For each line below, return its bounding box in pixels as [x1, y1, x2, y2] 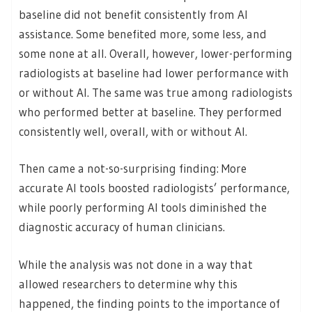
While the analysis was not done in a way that [19, 256, 253, 272]
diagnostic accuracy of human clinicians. [19, 219, 225, 235]
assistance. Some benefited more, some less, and [19, 26, 267, 41]
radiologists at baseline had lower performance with [19, 65, 289, 80]
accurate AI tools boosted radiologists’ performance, [19, 180, 290, 196]
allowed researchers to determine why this [19, 276, 237, 291]
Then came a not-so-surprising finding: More [19, 161, 247, 176]
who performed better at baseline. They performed [19, 104, 282, 119]
